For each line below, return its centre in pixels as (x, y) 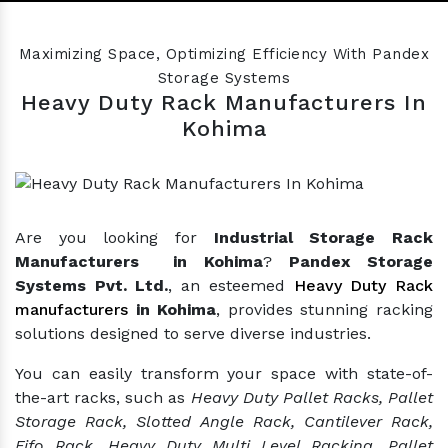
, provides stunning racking (325, 310)
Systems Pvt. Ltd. (92, 286)
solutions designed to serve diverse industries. (193, 334)
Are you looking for (114, 238)
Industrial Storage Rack (323, 238)
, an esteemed (231, 286)
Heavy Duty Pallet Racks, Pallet (311, 398)
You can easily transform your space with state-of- (224, 374)
